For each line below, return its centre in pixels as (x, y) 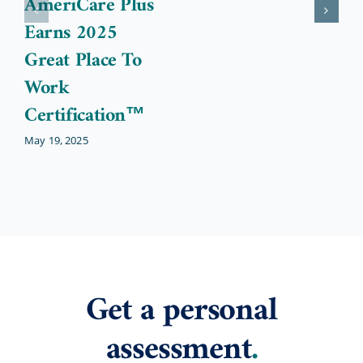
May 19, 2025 (56, 140)
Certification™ (84, 116)
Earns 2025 (70, 34)
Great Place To (83, 61)
